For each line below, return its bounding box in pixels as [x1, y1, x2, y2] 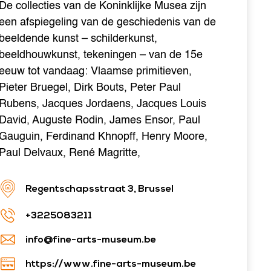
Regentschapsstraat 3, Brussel [25, 182, 174, 195]
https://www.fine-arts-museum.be [25, 257, 196, 270]
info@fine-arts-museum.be [25, 233, 156, 246]
